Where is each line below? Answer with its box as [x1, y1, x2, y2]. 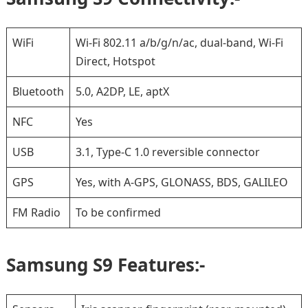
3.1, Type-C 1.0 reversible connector [75, 144, 260, 159]
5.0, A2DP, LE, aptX [75, 84, 169, 99]
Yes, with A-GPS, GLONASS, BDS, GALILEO [75, 175, 288, 190]
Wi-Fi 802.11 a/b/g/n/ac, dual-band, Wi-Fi [75, 35, 283, 50]
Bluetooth [12, 84, 64, 99]
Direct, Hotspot [75, 54, 155, 69]
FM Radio [12, 205, 60, 220]
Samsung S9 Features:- [5, 252, 205, 277]
